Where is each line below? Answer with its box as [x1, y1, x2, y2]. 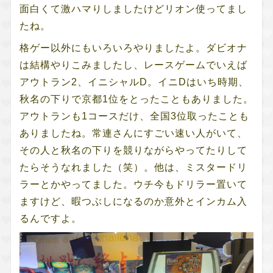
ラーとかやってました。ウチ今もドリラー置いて [19, 179, 247, 190]
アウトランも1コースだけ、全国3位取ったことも [19, 110, 249, 121]
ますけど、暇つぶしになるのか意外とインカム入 [19, 196, 247, 207]
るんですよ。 [19, 213, 82, 224]
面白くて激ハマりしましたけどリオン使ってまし [19, 3, 247, 14]
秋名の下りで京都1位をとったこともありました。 [19, 93, 253, 104]
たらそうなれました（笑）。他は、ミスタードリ [19, 161, 247, 172]
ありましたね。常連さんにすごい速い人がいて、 [19, 127, 247, 138]
